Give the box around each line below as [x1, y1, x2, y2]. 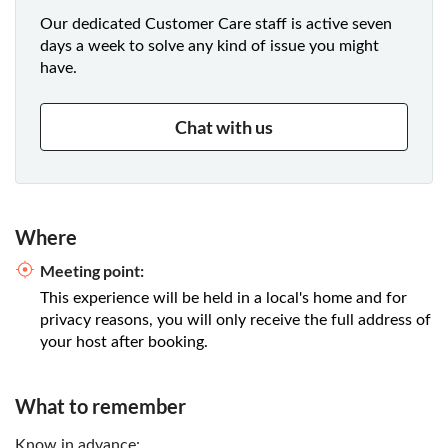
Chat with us [175, 116, 273, 139]
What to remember [15, 394, 186, 419]
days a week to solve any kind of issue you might [40, 38, 379, 55]
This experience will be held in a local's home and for [40, 290, 407, 307]
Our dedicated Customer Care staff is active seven [40, 16, 392, 33]
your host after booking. [40, 334, 208, 351]
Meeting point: [40, 261, 144, 281]
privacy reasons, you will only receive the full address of [40, 312, 431, 329]
